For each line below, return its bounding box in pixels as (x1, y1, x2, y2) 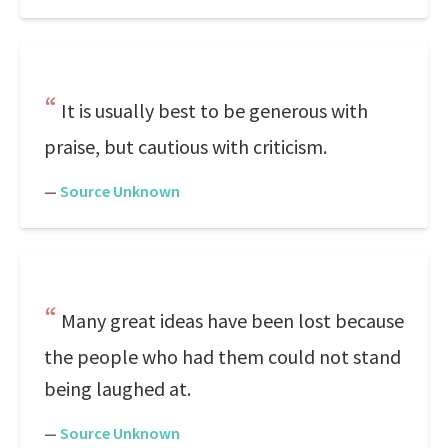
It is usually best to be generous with (61, 98, 368, 123)
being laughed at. (44, 376, 191, 401)
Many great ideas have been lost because (61, 308, 404, 333)
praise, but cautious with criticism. (44, 134, 327, 159)
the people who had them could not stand (44, 344, 401, 369)
